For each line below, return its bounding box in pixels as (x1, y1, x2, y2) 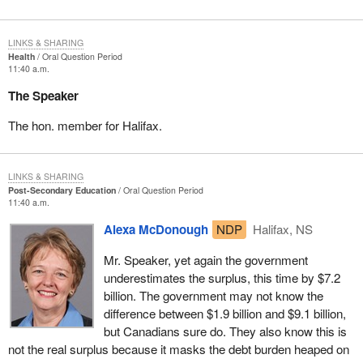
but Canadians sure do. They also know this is (103, 322, 347, 340)
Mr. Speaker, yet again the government (103, 250, 308, 268)
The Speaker (7, 86, 79, 105)
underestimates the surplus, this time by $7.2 (103, 268, 340, 286)
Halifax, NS (250, 220, 314, 238)
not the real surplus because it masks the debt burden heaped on (7, 340, 349, 357)
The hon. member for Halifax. (7, 117, 162, 135)
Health (7, 49, 35, 62)
